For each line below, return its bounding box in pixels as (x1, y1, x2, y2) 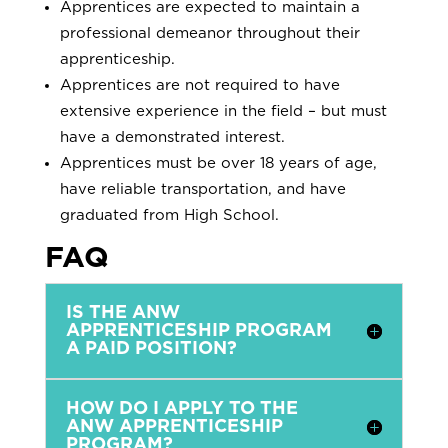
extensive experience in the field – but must (59, 103, 387, 119)
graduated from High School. (59, 207, 279, 223)
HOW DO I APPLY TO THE (65, 399, 298, 418)
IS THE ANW (65, 303, 180, 322)
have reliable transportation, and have (59, 181, 346, 197)
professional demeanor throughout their (59, 25, 360, 41)
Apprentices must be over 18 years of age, (59, 155, 377, 171)
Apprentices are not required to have (59, 77, 340, 93)
